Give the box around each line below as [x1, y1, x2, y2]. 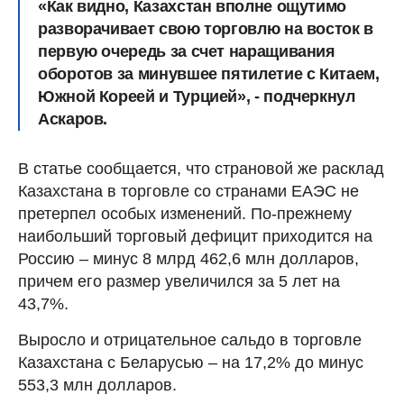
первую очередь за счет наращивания [38, 41, 335, 60]
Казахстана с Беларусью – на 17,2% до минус [18, 353, 363, 372]
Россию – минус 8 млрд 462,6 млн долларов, [18, 249, 359, 268]
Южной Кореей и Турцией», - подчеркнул [38, 87, 355, 106]
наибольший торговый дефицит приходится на [18, 226, 372, 245]
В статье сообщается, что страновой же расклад [18, 159, 384, 178]
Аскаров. [38, 109, 108, 128]
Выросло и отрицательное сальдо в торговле [18, 330, 362, 349]
